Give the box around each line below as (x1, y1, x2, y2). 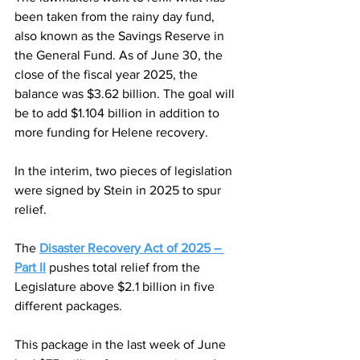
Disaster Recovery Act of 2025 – (39, 241, 224, 255)
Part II (14, 260, 46, 274)
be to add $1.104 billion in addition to (14, 106, 223, 120)
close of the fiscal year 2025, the (14, 67, 201, 81)
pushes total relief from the (46, 260, 203, 274)
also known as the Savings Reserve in (14, 29, 227, 43)
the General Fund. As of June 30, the (14, 48, 226, 62)
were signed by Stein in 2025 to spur (14, 183, 224, 197)
